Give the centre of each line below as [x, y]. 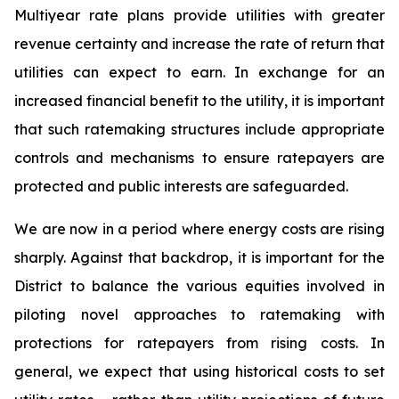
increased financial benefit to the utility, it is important [199, 101]
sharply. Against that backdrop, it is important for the [199, 257]
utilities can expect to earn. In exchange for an [199, 72]
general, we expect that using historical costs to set [199, 371]
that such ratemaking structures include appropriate [199, 129]
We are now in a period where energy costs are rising [199, 229]
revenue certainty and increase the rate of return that [199, 44]
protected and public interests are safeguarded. [181, 186]
